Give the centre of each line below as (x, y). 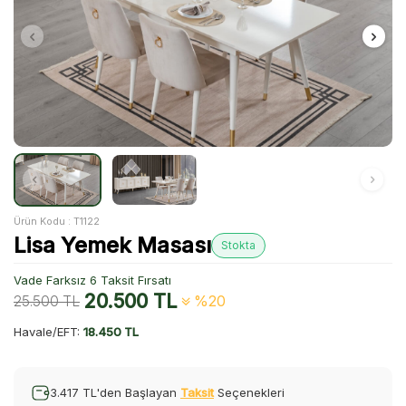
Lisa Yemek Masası (112, 245)
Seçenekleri (249, 392)
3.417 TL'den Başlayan (115, 392)
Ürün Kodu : (43, 221)
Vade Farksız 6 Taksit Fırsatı (92, 280)
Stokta (238, 245)
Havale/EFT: (48, 331)
